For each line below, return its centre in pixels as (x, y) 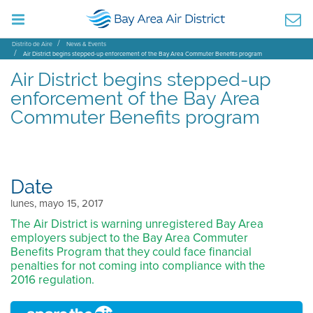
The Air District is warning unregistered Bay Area (137, 224)
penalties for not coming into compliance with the (138, 266)
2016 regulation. (52, 280)
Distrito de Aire (32, 44)
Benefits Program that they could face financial (131, 252)
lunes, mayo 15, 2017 (57, 203)
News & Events (86, 44)
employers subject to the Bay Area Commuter (129, 238)
